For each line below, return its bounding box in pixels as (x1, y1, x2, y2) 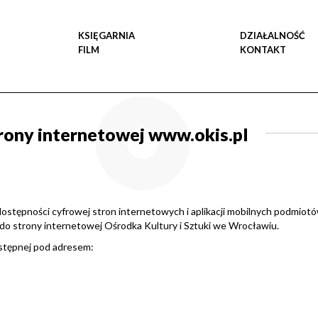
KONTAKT (240, 44, 287, 55)
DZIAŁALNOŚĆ (240, 30, 306, 41)
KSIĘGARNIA (77, 30, 135, 41)
